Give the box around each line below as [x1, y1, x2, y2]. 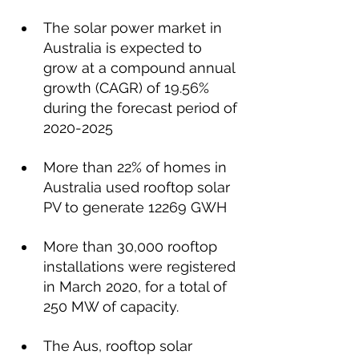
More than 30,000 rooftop [43, 238, 221, 255]
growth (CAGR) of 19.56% [43, 79, 213, 96]
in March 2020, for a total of [43, 278, 235, 295]
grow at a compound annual [43, 59, 239, 76]
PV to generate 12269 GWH [43, 199, 227, 216]
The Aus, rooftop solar [43, 337, 196, 354]
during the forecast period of [43, 99, 241, 116]
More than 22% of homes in [43, 159, 231, 175]
